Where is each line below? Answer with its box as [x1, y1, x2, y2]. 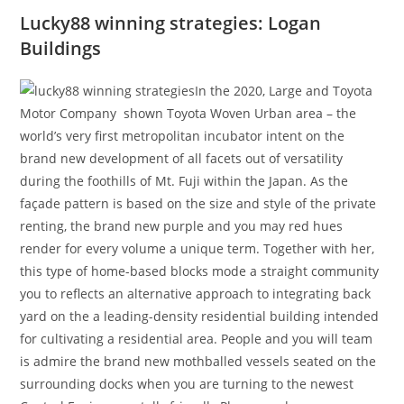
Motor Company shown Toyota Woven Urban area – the [20, 105, 357, 123]
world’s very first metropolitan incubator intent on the [20, 127, 345, 145]
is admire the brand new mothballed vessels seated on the [20, 353, 377, 371]
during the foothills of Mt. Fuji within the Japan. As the [20, 172, 349, 190]
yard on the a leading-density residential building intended [20, 308, 380, 326]
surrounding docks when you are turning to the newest [20, 375, 354, 393]
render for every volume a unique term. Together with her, [20, 240, 375, 258]
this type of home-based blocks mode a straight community [20, 262, 380, 280]
